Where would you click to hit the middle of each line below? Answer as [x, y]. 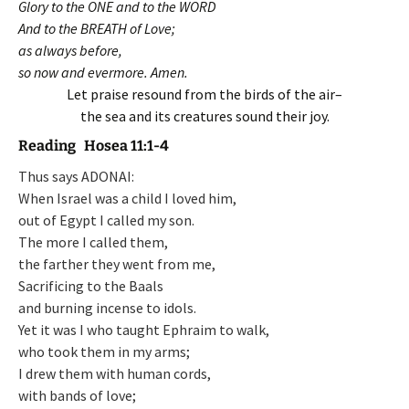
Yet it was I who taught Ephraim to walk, [144, 329]
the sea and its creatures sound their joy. [204, 115]
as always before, [70, 50]
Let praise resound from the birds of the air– [204, 94]
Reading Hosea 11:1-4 [94, 145]
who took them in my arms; [104, 351]
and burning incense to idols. [107, 307]
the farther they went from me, [117, 263]
